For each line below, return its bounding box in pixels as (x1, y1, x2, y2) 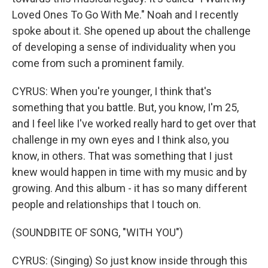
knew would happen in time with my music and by (12, 166, 247, 178)
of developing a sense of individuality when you (12, 41, 236, 53)
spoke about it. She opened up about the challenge (12, 25, 251, 37)
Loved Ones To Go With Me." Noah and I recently (12, 8, 239, 21)
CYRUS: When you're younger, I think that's (12, 85, 212, 98)
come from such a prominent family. (12, 57, 184, 69)
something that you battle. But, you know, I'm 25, (12, 101, 239, 114)
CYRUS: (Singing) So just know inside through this (12, 254, 248, 267)
